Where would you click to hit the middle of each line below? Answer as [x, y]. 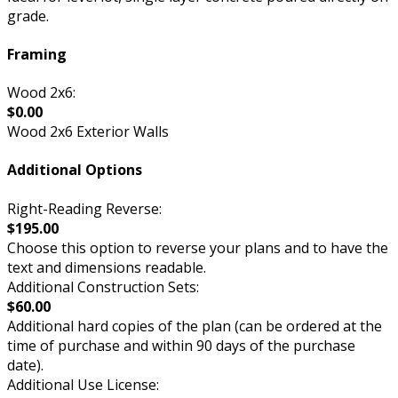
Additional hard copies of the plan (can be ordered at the [195, 326]
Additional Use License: [83, 384]
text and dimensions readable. [107, 267]
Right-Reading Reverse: [84, 208]
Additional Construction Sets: [103, 287]
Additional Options [75, 170]
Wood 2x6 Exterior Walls [88, 132]
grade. [28, 16]
